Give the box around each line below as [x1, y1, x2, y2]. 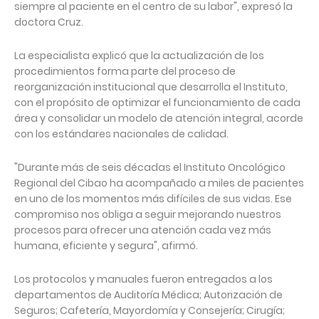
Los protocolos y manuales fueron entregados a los [14, 272, 273, 287]
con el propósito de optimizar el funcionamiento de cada [14, 95, 300, 110]
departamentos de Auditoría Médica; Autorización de [14, 288, 283, 303]
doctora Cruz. [14, 15, 83, 30]
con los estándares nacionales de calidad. [14, 127, 229, 142]
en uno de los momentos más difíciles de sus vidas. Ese [14, 192, 292, 206]
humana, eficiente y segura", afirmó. [14, 239, 198, 253]
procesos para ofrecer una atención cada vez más [14, 223, 271, 238]
